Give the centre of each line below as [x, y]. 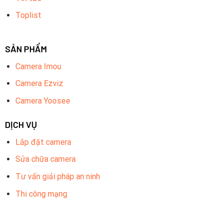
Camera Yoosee [43, 101]
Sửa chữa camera [45, 159]
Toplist [28, 15]
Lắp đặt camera [43, 142]
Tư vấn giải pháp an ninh [57, 176]
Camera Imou [38, 66]
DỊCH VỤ [21, 124]
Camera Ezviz [39, 84]
